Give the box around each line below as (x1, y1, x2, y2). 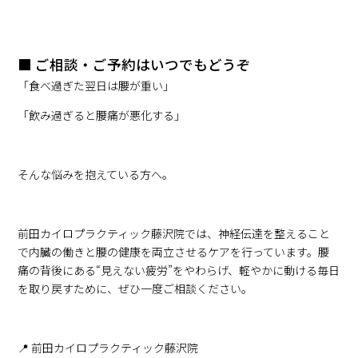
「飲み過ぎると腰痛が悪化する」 (18, 106, 186, 123)
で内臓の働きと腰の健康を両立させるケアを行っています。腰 (18, 243, 330, 260)
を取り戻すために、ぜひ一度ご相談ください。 (18, 280, 253, 296)
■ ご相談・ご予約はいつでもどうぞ (18, 54, 252, 74)
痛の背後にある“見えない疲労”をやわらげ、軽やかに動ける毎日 (18, 261, 340, 278)
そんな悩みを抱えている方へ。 (18, 165, 174, 182)
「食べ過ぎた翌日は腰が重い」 (18, 77, 175, 93)
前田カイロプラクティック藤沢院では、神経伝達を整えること (18, 225, 331, 241)
